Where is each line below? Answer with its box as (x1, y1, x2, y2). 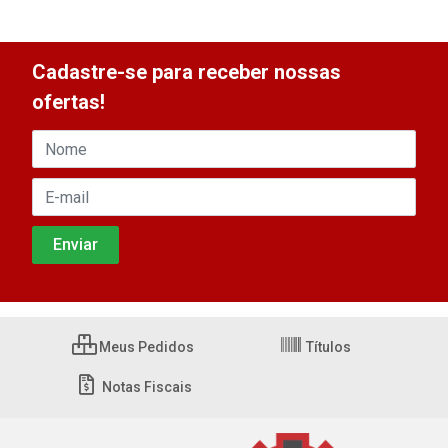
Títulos (303, 339, 351, 356)
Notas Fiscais (98, 379, 192, 396)
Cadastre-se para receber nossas (32, 60, 341, 85)
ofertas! (32, 90, 105, 115)
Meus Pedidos (96, 339, 194, 356)
